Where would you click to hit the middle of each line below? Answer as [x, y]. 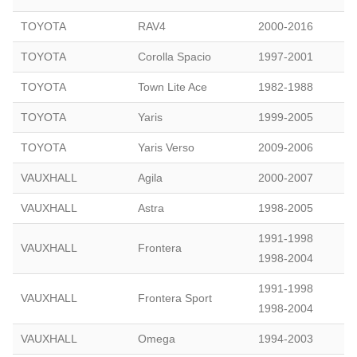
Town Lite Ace [173, 86]
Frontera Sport [175, 298]
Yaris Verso [166, 147]
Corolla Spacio [175, 56]
